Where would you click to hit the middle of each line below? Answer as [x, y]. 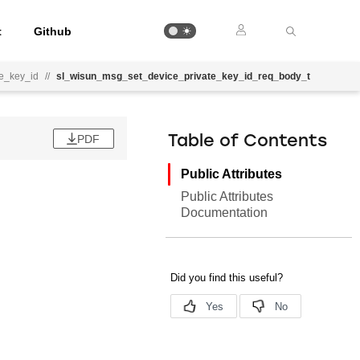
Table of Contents [248, 142]
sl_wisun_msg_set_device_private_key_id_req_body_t [183, 76]
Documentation [225, 213]
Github [53, 31]
